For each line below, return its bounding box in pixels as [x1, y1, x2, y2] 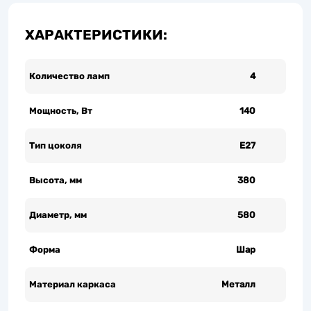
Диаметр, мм [29, 209, 87, 220]
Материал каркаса [29, 278, 116, 289]
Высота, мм [29, 174, 82, 185]
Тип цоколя [29, 140, 82, 151]
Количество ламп [29, 70, 110, 81]
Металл [221, 278, 255, 289]
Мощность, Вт [29, 105, 92, 116]
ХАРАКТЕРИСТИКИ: [25, 26, 167, 43]
